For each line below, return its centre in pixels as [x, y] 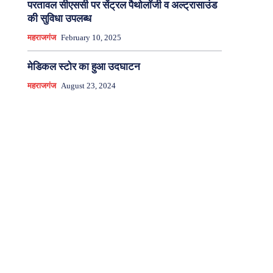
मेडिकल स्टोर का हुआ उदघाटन [83, 67]
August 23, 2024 [88, 86]
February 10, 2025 [91, 38]
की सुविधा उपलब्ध [59, 19]
